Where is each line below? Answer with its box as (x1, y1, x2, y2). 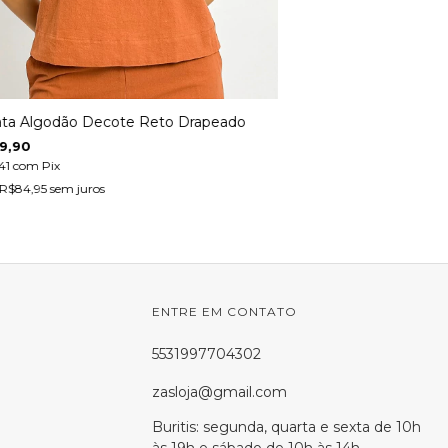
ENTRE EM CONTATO (151, 304, 297, 319)
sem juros (49, 181, 105, 196)
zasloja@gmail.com (151, 383, 287, 401)
